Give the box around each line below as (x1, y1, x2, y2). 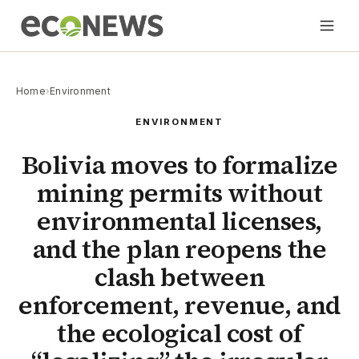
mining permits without (36, 176, 323, 211)
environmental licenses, (37, 204, 322, 239)
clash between (94, 260, 265, 295)
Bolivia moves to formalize (21, 148, 338, 183)
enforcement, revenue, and (18, 288, 341, 323)
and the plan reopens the (32, 232, 327, 267)
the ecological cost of (57, 317, 302, 351)
